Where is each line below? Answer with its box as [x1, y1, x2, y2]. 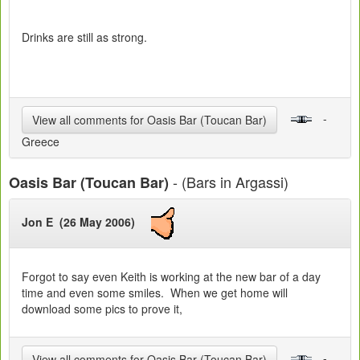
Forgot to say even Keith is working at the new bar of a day [22, 268, 321, 284]
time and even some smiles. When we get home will [22, 284, 288, 301]
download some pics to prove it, [22, 300, 182, 317]
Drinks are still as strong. [22, 28, 147, 45]
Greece [22, 133, 59, 149]
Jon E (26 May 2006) [22, 213, 151, 230]
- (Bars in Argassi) [169, 170, 288, 192]
